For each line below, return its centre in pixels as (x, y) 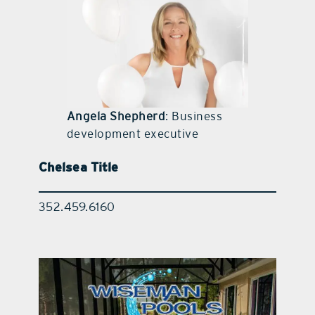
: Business (194, 116)
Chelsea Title (78, 167)
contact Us (157, 30)
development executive (133, 133)
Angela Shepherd (116, 116)
